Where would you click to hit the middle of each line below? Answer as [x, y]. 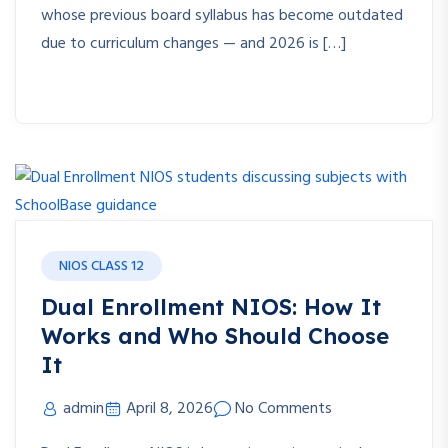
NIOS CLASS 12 [101, 267]
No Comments [283, 409]
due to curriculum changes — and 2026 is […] [193, 44]
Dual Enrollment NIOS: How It [211, 307]
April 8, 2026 [169, 409]
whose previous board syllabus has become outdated [222, 16]
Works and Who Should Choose [215, 336]
